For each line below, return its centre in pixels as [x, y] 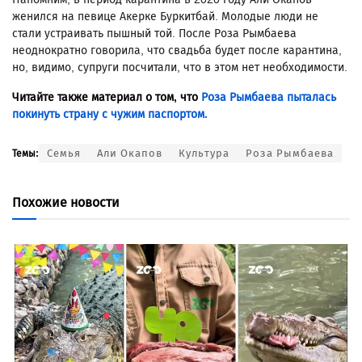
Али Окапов [130, 154]
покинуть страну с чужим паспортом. [110, 115]
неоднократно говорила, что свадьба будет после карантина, [177, 51]
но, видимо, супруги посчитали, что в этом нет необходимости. [180, 68]
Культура [204, 154]
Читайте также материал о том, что [107, 98]
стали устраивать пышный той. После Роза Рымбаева [154, 34]
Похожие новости [66, 203]
